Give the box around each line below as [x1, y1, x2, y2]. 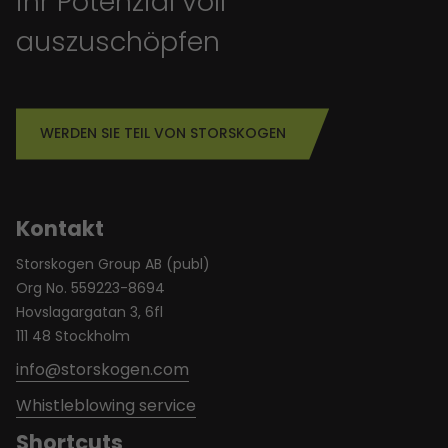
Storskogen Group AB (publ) [16, 253, 210, 274]
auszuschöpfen [16, 22, 220, 60]
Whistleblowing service [16, 394, 196, 418]
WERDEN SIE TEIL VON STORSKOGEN [40, 123, 286, 144]
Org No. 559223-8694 [16, 277, 165, 298]
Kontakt [16, 213, 104, 243]
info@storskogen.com [16, 357, 189, 381]
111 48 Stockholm [16, 325, 130, 346]
